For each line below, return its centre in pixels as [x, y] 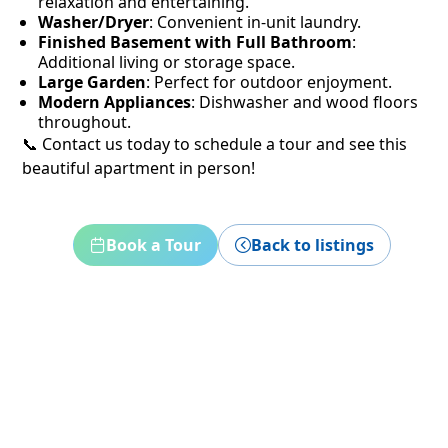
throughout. [84, 122]
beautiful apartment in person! [138, 168]
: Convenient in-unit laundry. [255, 22]
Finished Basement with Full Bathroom [195, 42]
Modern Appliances [114, 102]
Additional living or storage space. [166, 62]
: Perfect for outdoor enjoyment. [269, 82]
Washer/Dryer [93, 22]
